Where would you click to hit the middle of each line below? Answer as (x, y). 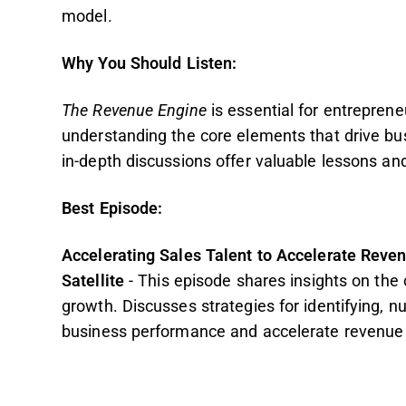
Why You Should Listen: (150, 63)
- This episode (180, 281)
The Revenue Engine (134, 111)
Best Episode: (112, 208)
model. (87, 16)
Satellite (95, 281)
